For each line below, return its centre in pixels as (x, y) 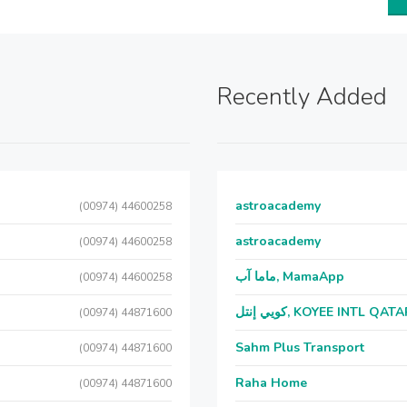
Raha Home (271, 383)
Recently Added (302, 97)
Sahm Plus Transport (300, 347)
